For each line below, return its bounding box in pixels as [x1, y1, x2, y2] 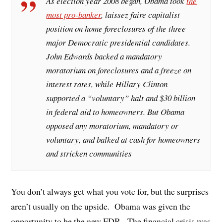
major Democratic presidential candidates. [46, 37, 191, 49]
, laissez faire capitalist [101, 9, 180, 21]
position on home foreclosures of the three [46, 23, 186, 35]
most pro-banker [46, 9, 102, 21]
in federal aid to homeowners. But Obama [46, 106, 185, 118]
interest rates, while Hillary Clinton [46, 78, 168, 90]
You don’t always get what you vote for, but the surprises [11, 185, 209, 197]
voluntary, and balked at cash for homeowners [46, 134, 201, 146]
